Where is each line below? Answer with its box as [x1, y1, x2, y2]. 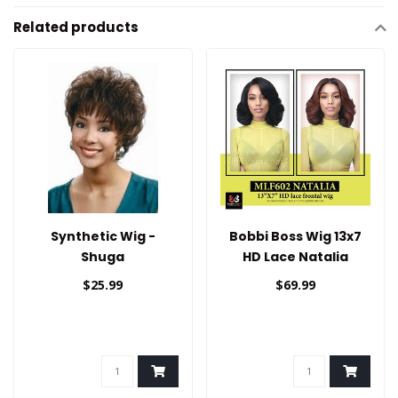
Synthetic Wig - [50, 227, 155, 245]
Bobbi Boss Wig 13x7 [228, 227, 362, 245]
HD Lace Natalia [242, 247, 348, 266]
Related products [13, 18, 139, 37]
